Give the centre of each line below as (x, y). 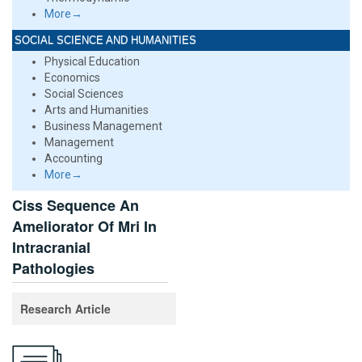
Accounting (74, 158)
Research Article (65, 309)
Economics (72, 78)
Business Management (103, 126)
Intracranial (51, 247)
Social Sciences (84, 94)
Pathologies (53, 268)
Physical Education (92, 61)
